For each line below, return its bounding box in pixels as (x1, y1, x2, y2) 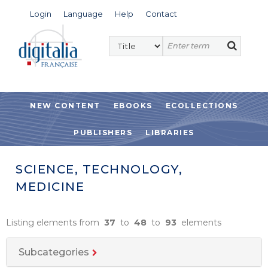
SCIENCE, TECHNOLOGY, (16, 162, 182, 176)
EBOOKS (113, 101, 153, 110)
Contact (145, 9, 177, 19)
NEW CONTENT (30, 101, 100, 110)
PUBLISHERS (74, 128, 133, 137)
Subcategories (19, 246, 89, 258)
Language (63, 9, 103, 19)
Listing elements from (6, 217, 104, 228)
